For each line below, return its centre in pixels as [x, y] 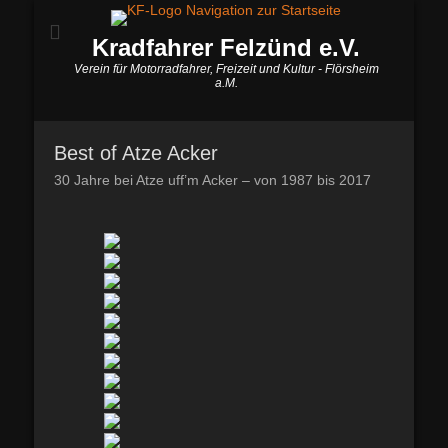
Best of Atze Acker [136, 153]
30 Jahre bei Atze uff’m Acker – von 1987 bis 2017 [212, 180]
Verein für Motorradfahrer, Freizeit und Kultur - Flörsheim [226, 69]
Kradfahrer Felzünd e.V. [226, 47]
